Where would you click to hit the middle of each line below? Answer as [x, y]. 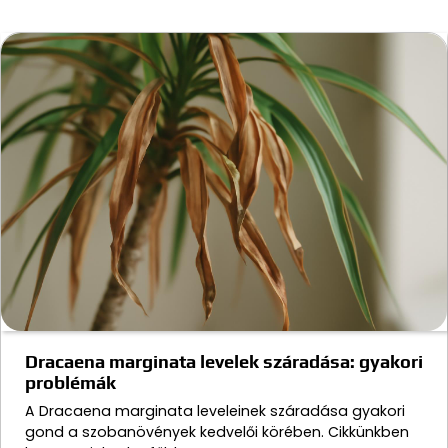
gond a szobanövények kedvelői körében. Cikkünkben [217, 431]
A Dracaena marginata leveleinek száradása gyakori [215, 410]
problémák [70, 382]
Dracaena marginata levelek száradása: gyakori [224, 361]
